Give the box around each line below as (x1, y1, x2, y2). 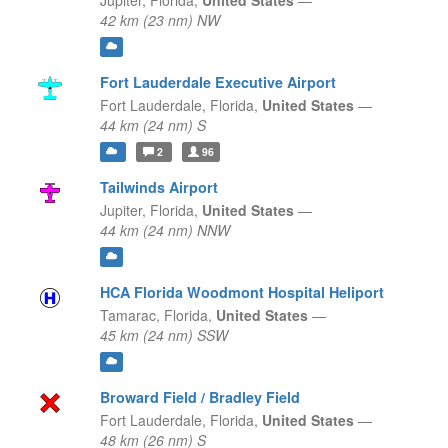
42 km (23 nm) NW (99, 10, 220, 31)
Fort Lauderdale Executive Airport (99, 72, 336, 93)
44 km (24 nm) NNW (99, 220, 230, 241)
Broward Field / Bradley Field (99, 387, 300, 408)
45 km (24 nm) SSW (99, 325, 228, 346)
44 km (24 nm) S (99, 115, 206, 136)
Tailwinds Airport (99, 177, 218, 198)
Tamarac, (99, 305, 160, 326)
